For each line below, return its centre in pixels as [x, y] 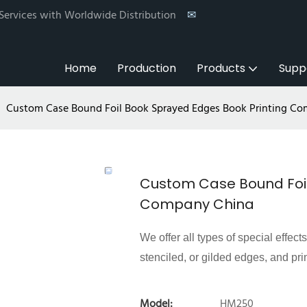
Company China [197, 204]
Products [221, 68]
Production [147, 68]
